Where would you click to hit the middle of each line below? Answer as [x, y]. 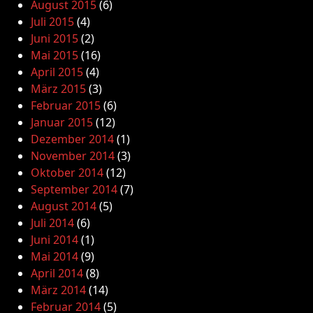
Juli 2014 [52, 223]
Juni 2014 [54, 240]
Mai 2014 [54, 256]
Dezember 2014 [72, 139]
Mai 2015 [54, 55]
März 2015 [58, 89]
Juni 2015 [54, 38]
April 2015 [57, 72]
